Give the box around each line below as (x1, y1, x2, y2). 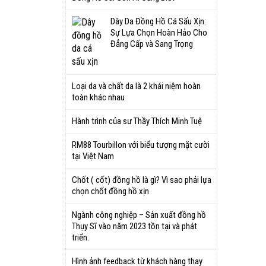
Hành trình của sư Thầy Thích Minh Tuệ (72, 116, 202, 126)
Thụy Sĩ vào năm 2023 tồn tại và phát (72, 221, 197, 232)
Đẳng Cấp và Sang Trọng (110, 39, 193, 49)
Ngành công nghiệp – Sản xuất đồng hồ (72, 210, 206, 220)
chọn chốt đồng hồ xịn (72, 186, 149, 197)
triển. (72, 232, 89, 243)
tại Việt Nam (72, 151, 114, 161)
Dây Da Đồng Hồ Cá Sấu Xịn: (110, 16, 206, 27)
